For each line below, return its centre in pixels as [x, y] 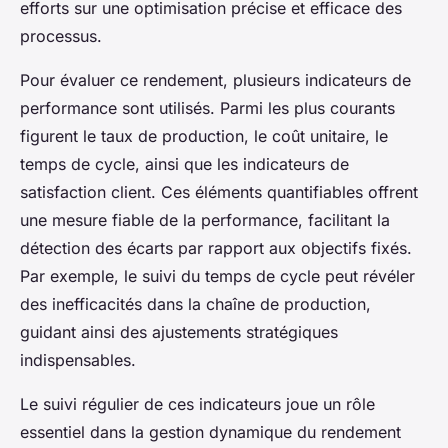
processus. [61, 35]
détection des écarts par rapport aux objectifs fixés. [216, 247]
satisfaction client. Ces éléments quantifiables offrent [219, 191]
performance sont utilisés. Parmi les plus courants [207, 107]
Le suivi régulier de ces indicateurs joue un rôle [197, 403]
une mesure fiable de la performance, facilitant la [205, 219]
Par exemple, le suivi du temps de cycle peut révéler [217, 275]
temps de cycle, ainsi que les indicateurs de [184, 163]
